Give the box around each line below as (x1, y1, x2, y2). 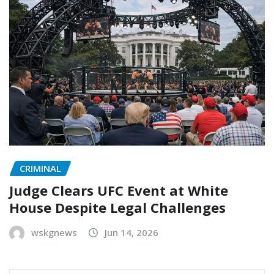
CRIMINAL (20, 161, 61, 174)
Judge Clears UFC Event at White (9, 181, 228, 200)
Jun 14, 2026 (105, 226, 158, 239)
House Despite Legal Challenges (9, 198, 226, 217)
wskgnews (31, 226, 77, 239)
